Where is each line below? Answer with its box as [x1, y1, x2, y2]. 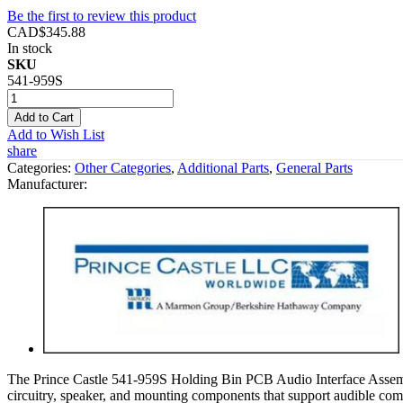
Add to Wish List [7, 126, 104, 142]
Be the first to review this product [7, 7, 196, 23]
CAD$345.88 [7, 23, 85, 40]
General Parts [276, 159, 353, 175]
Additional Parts [177, 159, 269, 175]
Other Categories [75, 159, 171, 175]
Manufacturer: [7, 175, 87, 192]
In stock [7, 40, 52, 56]
